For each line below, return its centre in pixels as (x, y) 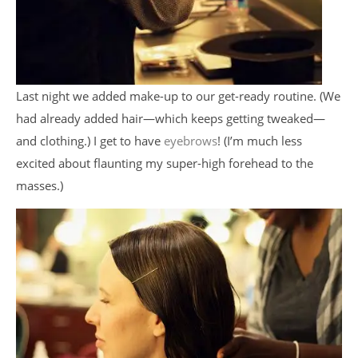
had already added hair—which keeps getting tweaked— (171, 118)
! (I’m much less (260, 140)
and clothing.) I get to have (90, 140)
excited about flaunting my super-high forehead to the (165, 163)
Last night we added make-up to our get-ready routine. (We (178, 95)
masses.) (40, 185)
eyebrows (191, 140)
